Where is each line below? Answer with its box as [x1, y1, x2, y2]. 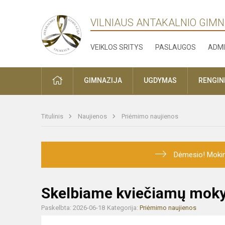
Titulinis [41, 113, 65, 121]
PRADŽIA [62, 76, 90, 84]
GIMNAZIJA [84, 76, 122, 85]
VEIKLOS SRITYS [90, 43, 144, 51]
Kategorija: [107, 204, 140, 212]
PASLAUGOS [155, 43, 196, 51]
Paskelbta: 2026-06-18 [41, 204, 105, 212]
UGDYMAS [144, 76, 177, 85]
